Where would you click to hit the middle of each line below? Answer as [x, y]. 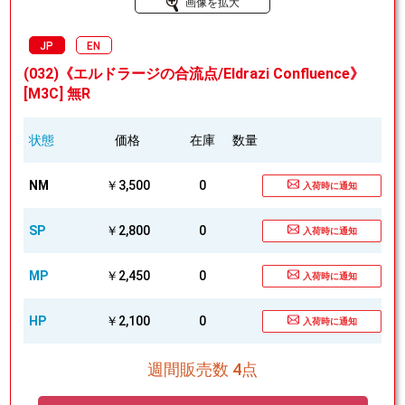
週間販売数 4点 [202, 370]
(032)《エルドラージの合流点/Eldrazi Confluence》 [193, 74]
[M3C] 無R [57, 94]
